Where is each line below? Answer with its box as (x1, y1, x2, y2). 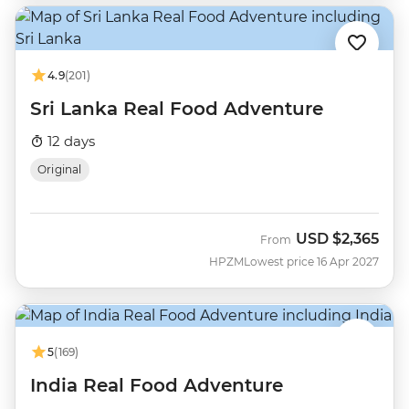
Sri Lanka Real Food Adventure (30, 98, 323, 121)
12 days (44, 132, 95, 151)
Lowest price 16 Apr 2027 (244, 255, 379, 269)
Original (37, 163, 82, 177)
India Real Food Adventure (30, 373, 283, 396)
